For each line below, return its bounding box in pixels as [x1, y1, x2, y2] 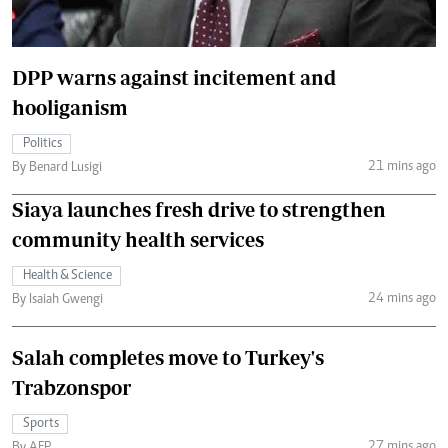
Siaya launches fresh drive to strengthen [12, 198, 386, 222]
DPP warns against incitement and [12, 66, 336, 90]
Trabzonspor [12, 376, 131, 400]
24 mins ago [367, 291, 436, 306]
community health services [12, 228, 264, 252]
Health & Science [23, 269, 112, 284]
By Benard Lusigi [12, 161, 102, 176]
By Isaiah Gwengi [12, 293, 103, 308]
